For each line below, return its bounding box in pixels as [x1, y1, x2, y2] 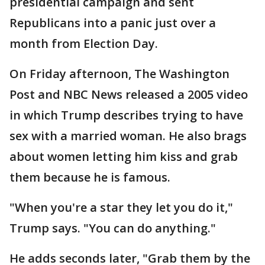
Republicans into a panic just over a [9, 15, 216, 31]
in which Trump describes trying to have [9, 107, 243, 123]
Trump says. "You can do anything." [9, 220, 216, 236]
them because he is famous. [9, 169, 170, 185]
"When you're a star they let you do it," [9, 199, 233, 215]
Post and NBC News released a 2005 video [9, 86, 248, 102]
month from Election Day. [9, 35, 158, 51]
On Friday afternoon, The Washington [9, 66, 230, 82]
